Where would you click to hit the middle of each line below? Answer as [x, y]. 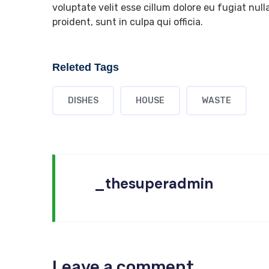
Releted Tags [86, 67]
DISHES [83, 101]
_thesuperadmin [154, 183]
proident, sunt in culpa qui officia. [128, 22]
